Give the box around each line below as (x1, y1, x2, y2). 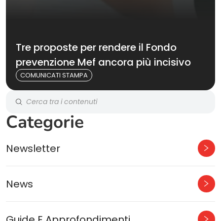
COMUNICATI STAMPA (20, 71, 88, 80)
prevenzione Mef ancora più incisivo (16, 55, 191, 69)
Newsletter (6, 141, 60, 155)
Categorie (6, 110, 84, 134)
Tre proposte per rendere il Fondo (16, 40, 177, 54)
